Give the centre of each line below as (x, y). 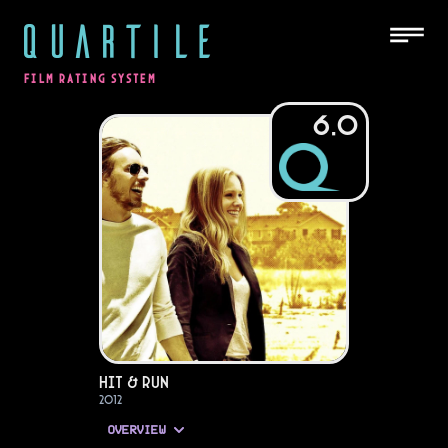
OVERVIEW (136, 430)
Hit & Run (134, 382)
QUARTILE (116, 39)
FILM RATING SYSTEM (90, 79)
